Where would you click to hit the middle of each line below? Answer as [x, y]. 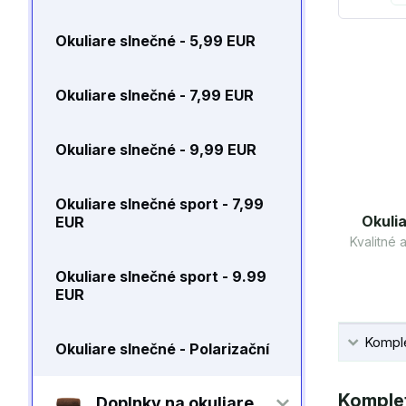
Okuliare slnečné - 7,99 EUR [155, 95]
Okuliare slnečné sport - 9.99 [161, 276]
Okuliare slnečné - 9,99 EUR [156, 150]
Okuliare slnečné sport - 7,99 [159, 204]
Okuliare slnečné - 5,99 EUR [155, 41]
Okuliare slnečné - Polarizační [162, 349]
